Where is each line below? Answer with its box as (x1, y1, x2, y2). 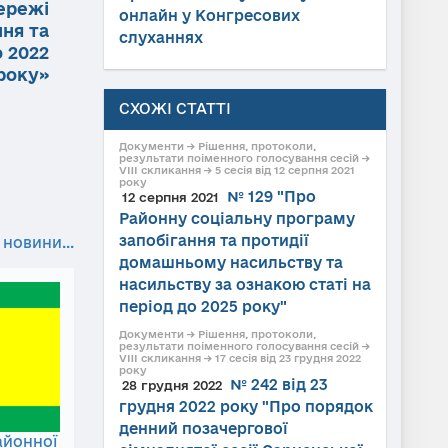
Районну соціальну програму (118, 210, 355, 227)
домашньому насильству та (118, 254, 343, 271)
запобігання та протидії (118, 232, 309, 249)
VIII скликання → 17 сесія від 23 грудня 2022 (118, 352, 361, 364)
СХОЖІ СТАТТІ (118, 100, 231, 117)
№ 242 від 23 (229, 376, 328, 393)
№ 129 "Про (226, 188, 316, 205)
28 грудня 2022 (121, 378, 222, 392)
